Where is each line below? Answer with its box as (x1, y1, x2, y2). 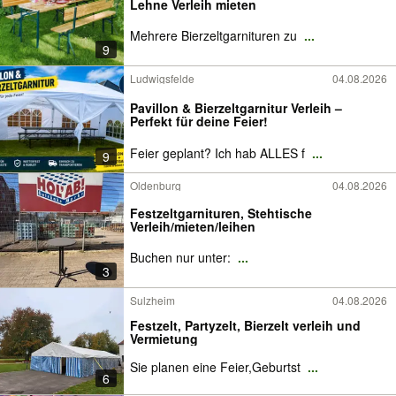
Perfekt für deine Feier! (130, 111, 268, 130)
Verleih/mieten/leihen (130, 217, 255, 235)
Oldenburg (130, 178, 181, 193)
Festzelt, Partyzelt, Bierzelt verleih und (130, 316, 293, 334)
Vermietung (130, 330, 198, 347)
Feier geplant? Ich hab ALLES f (130, 144, 308, 162)
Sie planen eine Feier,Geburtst (130, 358, 304, 376)
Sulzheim (130, 293, 175, 308)
